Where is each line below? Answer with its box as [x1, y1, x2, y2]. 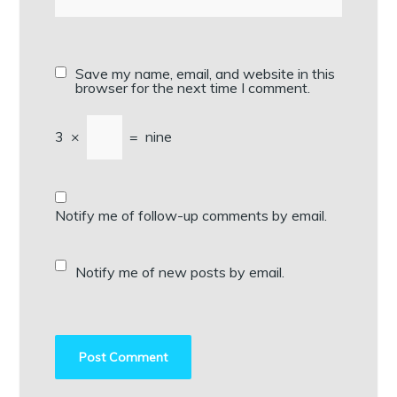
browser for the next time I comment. [75, 79, 311, 97]
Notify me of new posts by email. [75, 263, 285, 282]
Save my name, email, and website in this [75, 65, 336, 83]
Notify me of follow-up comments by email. [55, 206, 328, 225]
